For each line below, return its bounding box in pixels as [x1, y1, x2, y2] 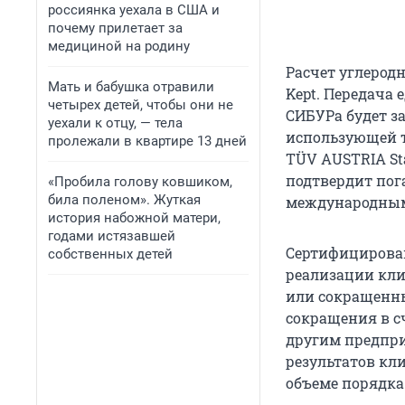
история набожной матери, [48, 210, 221, 226]
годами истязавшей [48, 228, 175, 244]
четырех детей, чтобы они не [48, 97, 233, 113]
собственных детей [48, 246, 173, 262]
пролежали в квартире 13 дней [48, 133, 247, 149]
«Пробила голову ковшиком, [48, 174, 232, 190]
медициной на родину [48, 38, 190, 54]
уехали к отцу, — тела [48, 115, 183, 131]
